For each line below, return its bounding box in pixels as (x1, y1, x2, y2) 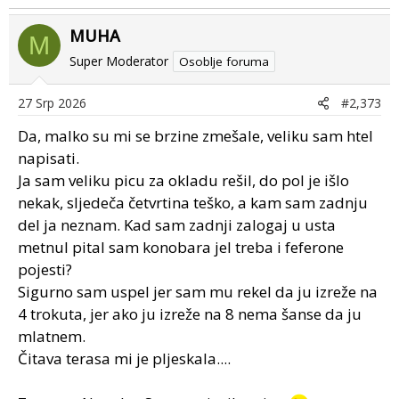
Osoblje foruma (179, 53, 269, 69)
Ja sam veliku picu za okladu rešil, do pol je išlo (18, 170, 349, 191)
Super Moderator (69, 53, 168, 69)
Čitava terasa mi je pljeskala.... (18, 348, 231, 369)
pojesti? (18, 259, 72, 280)
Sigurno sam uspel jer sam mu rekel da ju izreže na (18, 281, 378, 302)
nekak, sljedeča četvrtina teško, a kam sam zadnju (18, 192, 368, 213)
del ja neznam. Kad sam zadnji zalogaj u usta (18, 215, 336, 235)
